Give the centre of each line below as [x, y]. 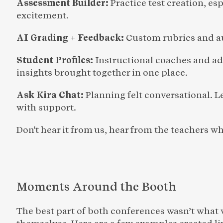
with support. [46, 107]
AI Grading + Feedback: [71, 37]
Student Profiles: [56, 60]
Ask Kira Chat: [51, 95]
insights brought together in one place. [102, 72]
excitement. [43, 15]
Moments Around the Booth [96, 186]
